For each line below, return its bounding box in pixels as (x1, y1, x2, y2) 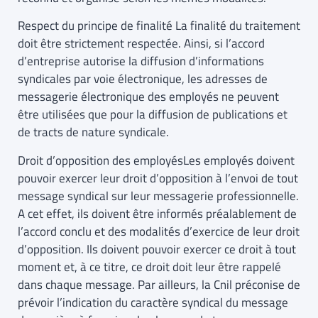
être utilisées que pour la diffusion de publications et (18, 105, 287, 124)
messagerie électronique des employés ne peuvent (18, 87, 279, 106)
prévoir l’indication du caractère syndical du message (18, 292, 288, 312)
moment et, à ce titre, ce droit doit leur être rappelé (18, 257, 281, 276)
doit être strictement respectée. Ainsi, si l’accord (18, 34, 265, 53)
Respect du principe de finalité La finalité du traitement (18, 16, 300, 35)
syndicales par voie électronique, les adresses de (18, 70, 268, 89)
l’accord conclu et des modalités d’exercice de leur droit (18, 221, 300, 241)
